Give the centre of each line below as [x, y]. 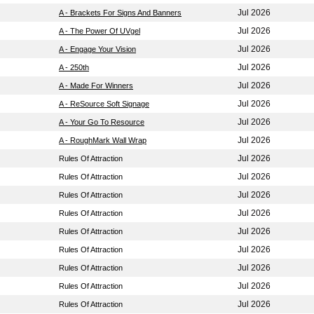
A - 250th [74, 67]
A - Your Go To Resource [102, 122]
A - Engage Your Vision [97, 49]
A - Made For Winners [96, 86]
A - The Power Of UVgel [100, 31]
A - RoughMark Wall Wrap [103, 140]
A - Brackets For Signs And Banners [120, 13]
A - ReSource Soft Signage [104, 104]
